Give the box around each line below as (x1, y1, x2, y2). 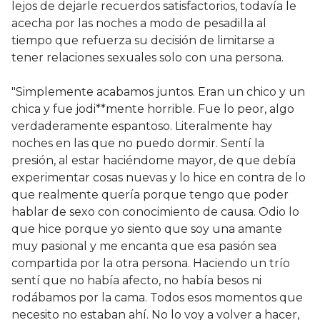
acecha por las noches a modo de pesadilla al (11, 16, 266, 31)
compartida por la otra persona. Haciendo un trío (11, 256, 290, 271)
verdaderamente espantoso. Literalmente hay (11, 119, 272, 134)
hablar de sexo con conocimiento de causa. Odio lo (11, 205, 299, 219)
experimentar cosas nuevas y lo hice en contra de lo (11, 171, 306, 185)
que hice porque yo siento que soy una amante (11, 222, 282, 236)
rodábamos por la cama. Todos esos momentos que (11, 291, 303, 305)
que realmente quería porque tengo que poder (11, 188, 289, 202)
